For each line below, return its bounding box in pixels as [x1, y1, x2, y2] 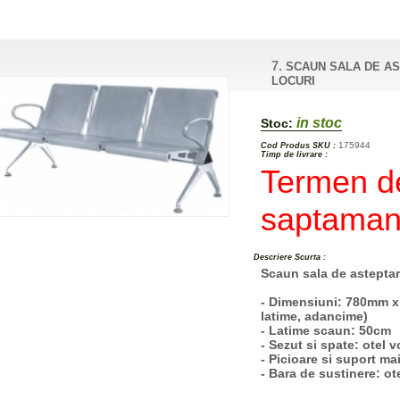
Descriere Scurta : [254, 252, 327, 262]
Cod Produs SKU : [261, 140, 337, 150]
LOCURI [271, 73, 316, 87]
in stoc [293, 114, 343, 130]
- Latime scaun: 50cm [261, 322, 392, 337]
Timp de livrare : [261, 149, 329, 159]
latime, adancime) [261, 308, 369, 323]
